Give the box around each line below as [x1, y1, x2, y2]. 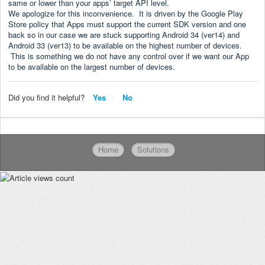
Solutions [137, 144, 169, 156]
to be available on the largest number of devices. [8, 60, 175, 72]
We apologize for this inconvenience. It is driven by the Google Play [8, 7, 243, 19]
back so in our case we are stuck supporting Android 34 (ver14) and [8, 28, 240, 40]
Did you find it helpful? [8, 91, 85, 103]
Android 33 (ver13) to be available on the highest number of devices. [8, 39, 242, 51]
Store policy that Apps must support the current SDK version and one [8, 18, 246, 30]
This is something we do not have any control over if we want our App [8, 50, 249, 62]
